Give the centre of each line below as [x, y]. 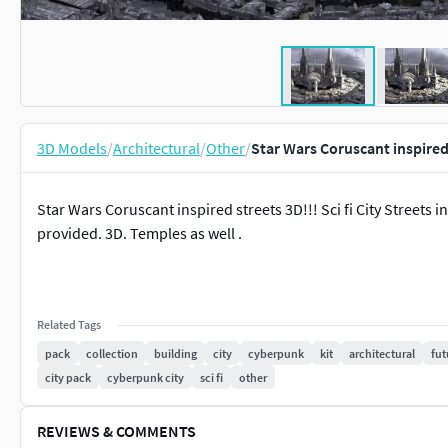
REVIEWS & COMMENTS [116, 430]
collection [112, 353]
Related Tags [69, 324]
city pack [68, 377]
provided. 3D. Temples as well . [139, 233]
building [175, 353]
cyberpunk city [145, 377]
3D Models [72, 148]
